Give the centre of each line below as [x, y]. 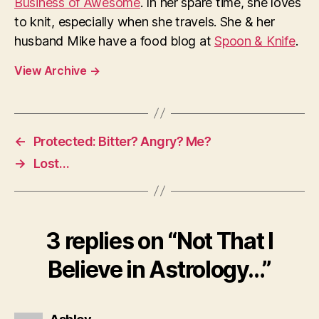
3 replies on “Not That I [159, 241]
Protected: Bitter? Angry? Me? [122, 141]
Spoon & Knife [255, 41]
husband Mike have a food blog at [115, 41]
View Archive [52, 70]
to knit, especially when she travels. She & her [145, 21]
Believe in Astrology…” [159, 269]
